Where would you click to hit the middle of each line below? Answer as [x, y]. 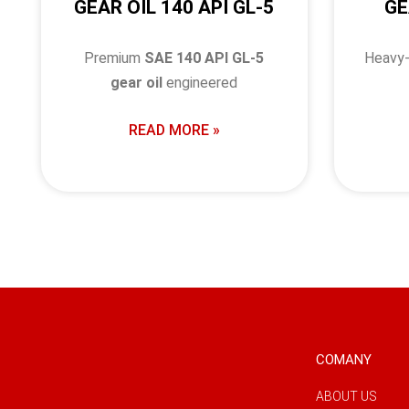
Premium [115, 58]
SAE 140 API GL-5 [204, 58]
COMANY [344, 360]
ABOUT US [346, 396]
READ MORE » [174, 130]
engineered [200, 82]
